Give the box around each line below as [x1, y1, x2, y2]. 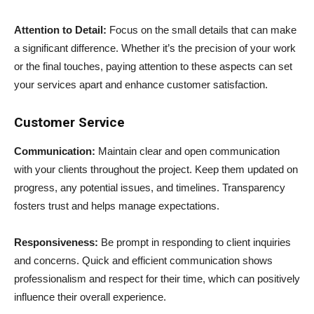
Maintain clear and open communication [98, 144, 280, 157]
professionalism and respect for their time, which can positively [14, 272, 300, 285]
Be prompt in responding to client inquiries [101, 235, 291, 248]
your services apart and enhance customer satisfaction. [14, 78, 268, 90]
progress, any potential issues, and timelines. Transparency [14, 181, 285, 193]
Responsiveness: [14, 235, 101, 248]
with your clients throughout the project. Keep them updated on [14, 163, 298, 175]
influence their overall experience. [14, 290, 166, 303]
